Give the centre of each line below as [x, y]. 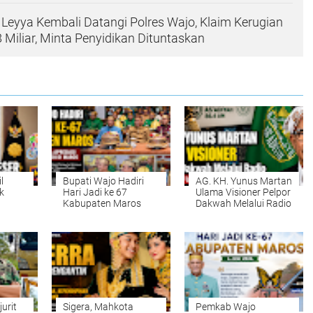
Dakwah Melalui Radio [243, 204]
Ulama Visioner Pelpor [243, 192]
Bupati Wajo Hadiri [103, 181]
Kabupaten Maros [102, 204]
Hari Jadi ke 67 [95, 192]
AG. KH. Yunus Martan [244, 181]
